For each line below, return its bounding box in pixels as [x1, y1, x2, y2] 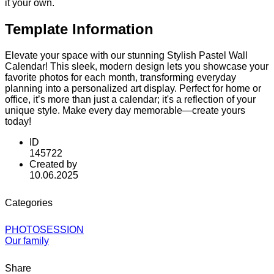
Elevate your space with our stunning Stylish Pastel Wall [5, 50, 248, 61]
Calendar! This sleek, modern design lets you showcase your [5, 61, 268, 72]
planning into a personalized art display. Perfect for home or [5, 83, 261, 94]
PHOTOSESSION [5, 224, 84, 235]
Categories [5, 197, 53, 208]
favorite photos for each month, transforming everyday [5, 72, 236, 83]
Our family [5, 235, 49, 246]
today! [5, 116, 31, 127]
